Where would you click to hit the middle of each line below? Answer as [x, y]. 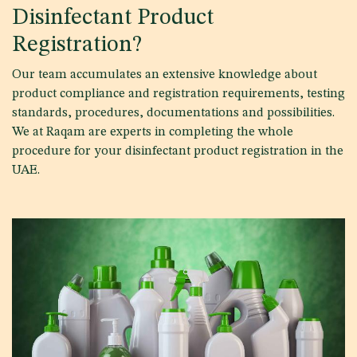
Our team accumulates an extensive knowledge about [165, 75]
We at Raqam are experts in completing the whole [153, 132]
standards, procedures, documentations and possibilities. [173, 113]
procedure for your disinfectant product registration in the [178, 151]
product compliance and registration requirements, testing [178, 94]
